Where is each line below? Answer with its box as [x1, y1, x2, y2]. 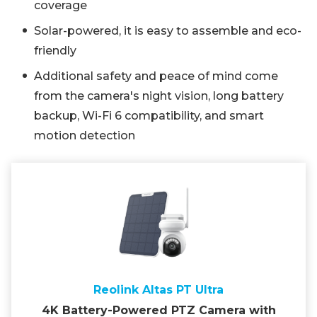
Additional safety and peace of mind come [34, 69, 278, 83]
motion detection [34, 129, 135, 143]
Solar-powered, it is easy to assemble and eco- [34, 24, 301, 38]
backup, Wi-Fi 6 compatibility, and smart [34, 109, 264, 123]
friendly [34, 44, 76, 58]
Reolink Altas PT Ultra [93, 283, 224, 297]
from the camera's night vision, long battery [34, 89, 284, 103]
